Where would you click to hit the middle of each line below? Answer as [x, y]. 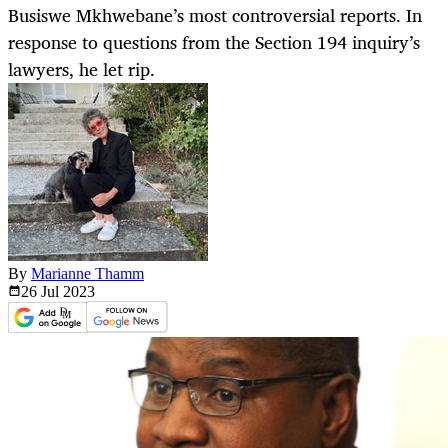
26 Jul [42, 292]
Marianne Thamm [87, 274]
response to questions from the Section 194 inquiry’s [214, 42]
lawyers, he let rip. [81, 69]
